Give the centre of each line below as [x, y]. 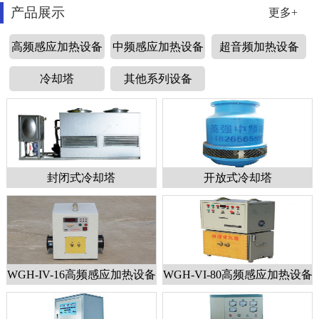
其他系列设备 [158, 79]
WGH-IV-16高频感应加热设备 [81, 275]
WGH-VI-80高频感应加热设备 [237, 275]
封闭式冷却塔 [82, 178]
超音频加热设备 [259, 47]
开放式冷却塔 [237, 178]
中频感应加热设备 [158, 47]
